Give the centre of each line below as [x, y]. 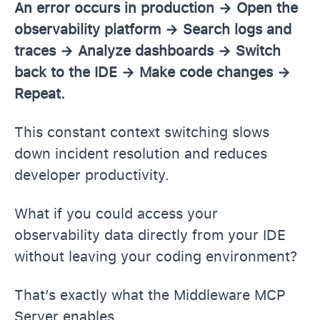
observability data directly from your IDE [150, 235]
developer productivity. [92, 175]
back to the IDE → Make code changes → [152, 72]
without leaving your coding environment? [156, 256]
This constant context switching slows [142, 132]
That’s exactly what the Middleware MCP [150, 295]
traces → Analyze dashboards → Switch [147, 50]
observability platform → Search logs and [153, 29]
